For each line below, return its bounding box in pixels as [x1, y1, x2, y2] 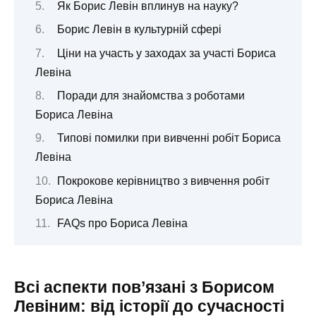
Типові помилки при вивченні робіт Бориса [56, 132, 281, 145]
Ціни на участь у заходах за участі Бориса [56, 47, 276, 59]
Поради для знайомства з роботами [56, 89, 245, 102]
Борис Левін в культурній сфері [56, 23, 221, 36]
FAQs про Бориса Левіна [56, 217, 188, 230]
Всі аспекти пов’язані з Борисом [14, 278, 274, 297]
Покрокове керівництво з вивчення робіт [56, 174, 269, 187]
